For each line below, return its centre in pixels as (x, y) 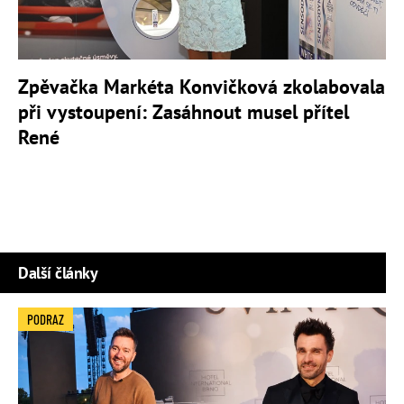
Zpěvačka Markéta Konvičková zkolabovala (202, 87)
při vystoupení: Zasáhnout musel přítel (184, 112)
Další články (58, 273)
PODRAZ (46, 319)
